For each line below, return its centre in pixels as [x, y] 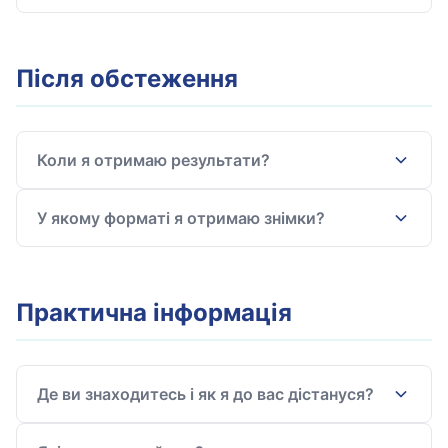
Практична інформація [154, 312]
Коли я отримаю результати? [153, 160]
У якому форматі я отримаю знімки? [181, 218]
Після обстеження [127, 78]
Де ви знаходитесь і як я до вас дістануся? [205, 394]
